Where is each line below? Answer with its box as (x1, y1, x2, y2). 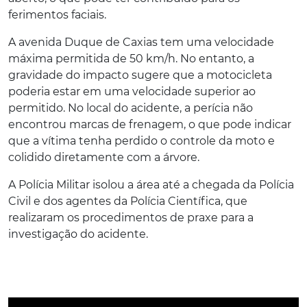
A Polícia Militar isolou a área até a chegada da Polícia (8, 177, 294, 191)
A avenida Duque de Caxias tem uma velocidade (8, 35, 274, 49)
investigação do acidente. (8, 227, 148, 241)
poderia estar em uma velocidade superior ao (8, 84, 256, 98)
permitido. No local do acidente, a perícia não (8, 101, 253, 114)
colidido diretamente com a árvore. (8, 150, 199, 164)
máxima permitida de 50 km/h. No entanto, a (8, 51, 254, 65)
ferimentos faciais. (8, 8, 106, 21)
